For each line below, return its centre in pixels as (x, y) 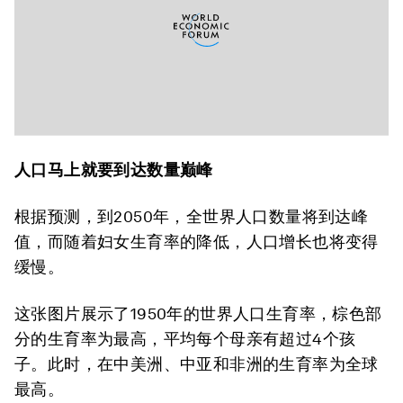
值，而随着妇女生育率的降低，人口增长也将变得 (197, 242)
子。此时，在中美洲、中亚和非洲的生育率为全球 (197, 364)
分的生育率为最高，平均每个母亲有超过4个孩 (185, 339)
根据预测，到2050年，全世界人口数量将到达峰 (192, 216)
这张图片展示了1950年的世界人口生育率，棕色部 (198, 313)
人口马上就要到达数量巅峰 (114, 170)
